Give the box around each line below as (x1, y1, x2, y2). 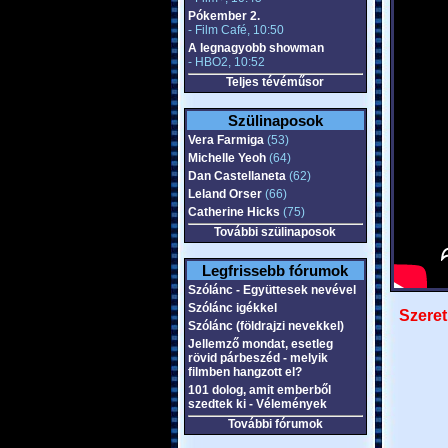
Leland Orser (187, 187, 262, 201)
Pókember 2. (187, 9, 260, 23)
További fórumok (227, 417, 323, 431)
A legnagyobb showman (187, 41, 324, 55)
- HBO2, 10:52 (187, 55, 265, 69)
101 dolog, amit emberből (187, 383, 331, 397)
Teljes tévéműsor (226, 75, 324, 89)
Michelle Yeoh (187, 151, 266, 165)
